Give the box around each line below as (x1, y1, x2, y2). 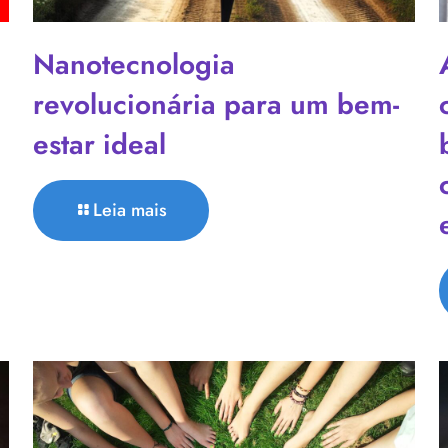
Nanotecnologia (32, 43, 235, 85)
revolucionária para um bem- (32, 83, 399, 125)
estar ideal (32, 123, 166, 165)
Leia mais (92, 196, 167, 223)
